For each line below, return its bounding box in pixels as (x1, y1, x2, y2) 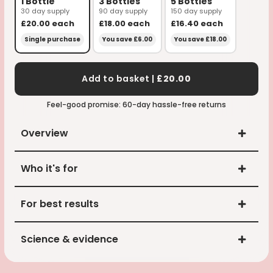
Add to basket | (82, 73, 157, 85)
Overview (21, 126, 69, 141)
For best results (21, 197, 99, 211)
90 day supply (99, 6, 148, 16)
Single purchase (24, 35, 81, 44)
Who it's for (21, 161, 79, 176)
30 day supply (21, 6, 70, 16)
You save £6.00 (102, 35, 153, 44)
